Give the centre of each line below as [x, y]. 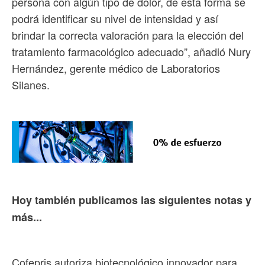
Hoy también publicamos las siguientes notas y [132, 200]
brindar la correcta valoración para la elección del [128, 35]
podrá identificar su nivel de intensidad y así [115, 18]
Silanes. [31, 84]
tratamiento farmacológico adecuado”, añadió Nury [131, 51]
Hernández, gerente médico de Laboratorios [116, 68]
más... [27, 217]
